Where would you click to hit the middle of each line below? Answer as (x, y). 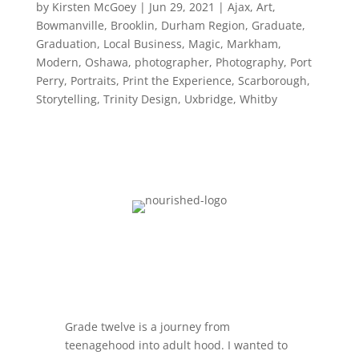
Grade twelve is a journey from (147, 327)
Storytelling (66, 99)
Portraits (93, 81)
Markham (252, 44)
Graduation (66, 44)
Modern (57, 63)
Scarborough (272, 81)
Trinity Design (140, 99)
